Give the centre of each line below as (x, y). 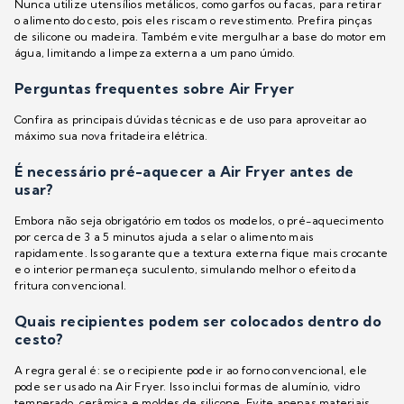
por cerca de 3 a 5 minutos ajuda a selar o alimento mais (165, 237)
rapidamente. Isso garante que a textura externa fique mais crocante (202, 253)
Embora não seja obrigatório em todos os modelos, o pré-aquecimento (199, 221)
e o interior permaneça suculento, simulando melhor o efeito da (185, 270)
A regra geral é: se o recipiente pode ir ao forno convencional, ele (191, 371)
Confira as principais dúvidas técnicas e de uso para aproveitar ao (190, 120)
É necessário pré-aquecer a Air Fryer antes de (184, 172)
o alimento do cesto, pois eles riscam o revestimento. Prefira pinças (194, 21)
